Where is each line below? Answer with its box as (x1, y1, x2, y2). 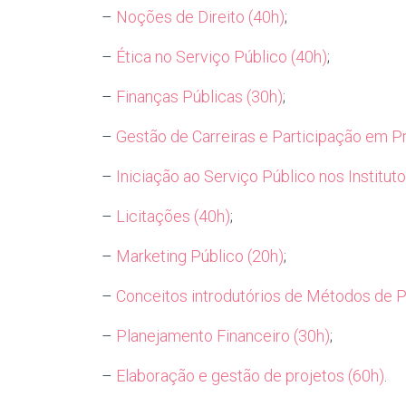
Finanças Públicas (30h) (116, 87, 283, 106)
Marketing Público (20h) (116, 246, 284, 266)
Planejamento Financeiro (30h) (116, 326, 330, 345)
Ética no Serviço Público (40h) (116, 47, 327, 66)
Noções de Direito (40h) (116, 7, 285, 26)
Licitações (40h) (116, 207, 230, 226)
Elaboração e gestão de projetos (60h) (116, 366, 384, 385)
